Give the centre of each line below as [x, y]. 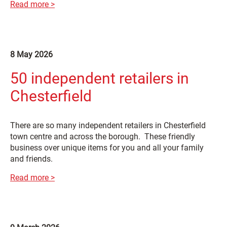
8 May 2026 [31, 54]
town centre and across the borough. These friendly [103, 136]
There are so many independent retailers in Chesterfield [108, 125]
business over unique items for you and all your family [107, 147]
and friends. [31, 159]
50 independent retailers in [100, 78]
